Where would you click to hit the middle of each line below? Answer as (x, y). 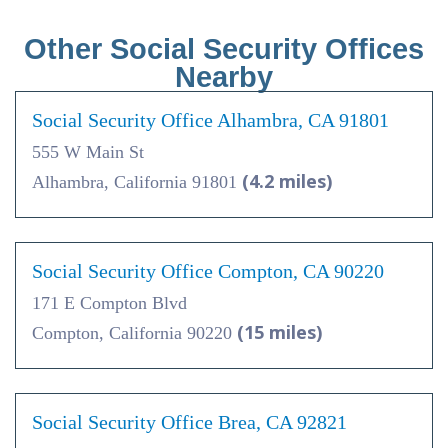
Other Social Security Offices (224, 49)
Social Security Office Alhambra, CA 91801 (210, 120)
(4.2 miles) (287, 181)
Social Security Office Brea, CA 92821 (189, 422)
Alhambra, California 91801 (137, 182)
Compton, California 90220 (134, 333)
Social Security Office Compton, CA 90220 (208, 271)
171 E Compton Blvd (109, 303)
